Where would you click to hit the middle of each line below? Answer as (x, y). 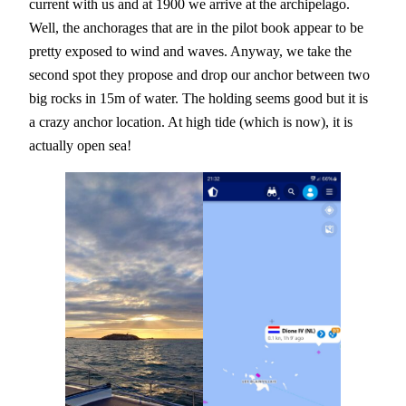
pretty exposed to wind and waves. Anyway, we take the (190, 51)
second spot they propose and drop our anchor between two (199, 74)
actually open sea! (80, 145)
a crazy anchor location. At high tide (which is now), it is (191, 121)
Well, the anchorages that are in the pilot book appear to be (196, 27)
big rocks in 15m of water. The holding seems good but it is (198, 98)
